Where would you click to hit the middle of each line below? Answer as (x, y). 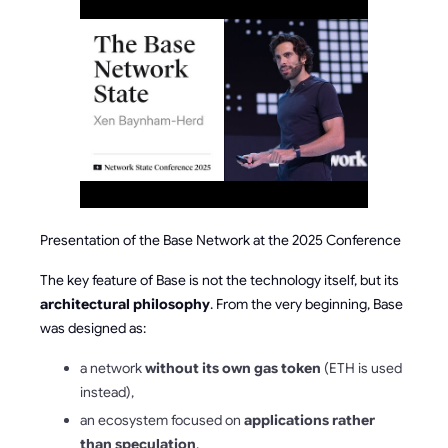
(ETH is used (361, 368)
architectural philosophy (125, 304)
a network (112, 368)
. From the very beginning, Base (306, 304)
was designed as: (93, 328)
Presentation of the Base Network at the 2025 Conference (220, 240)
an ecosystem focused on (162, 420)
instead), (107, 392)
